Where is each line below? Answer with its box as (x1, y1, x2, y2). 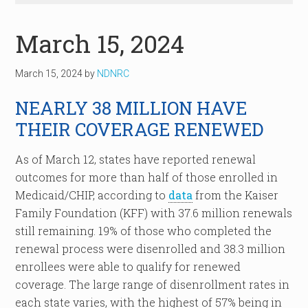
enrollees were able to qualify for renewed (15, 259, 241, 274)
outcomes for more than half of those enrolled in (15, 170, 278, 184)
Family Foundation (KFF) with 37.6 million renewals (15, 206, 293, 220)
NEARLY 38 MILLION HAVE (15, 96, 247, 120)
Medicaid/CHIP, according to (15, 188, 169, 202)
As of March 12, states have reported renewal (15, 152, 256, 166)
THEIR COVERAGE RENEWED (15, 118, 264, 141)
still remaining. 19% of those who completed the (15, 223, 272, 238)
